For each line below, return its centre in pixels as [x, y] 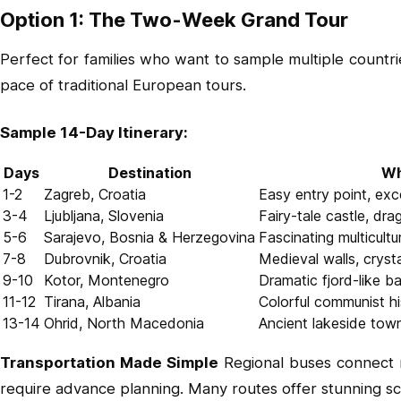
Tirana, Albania [92, 302]
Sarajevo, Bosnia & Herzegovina [149, 237]
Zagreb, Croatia [95, 194]
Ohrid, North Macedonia [124, 323]
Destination [149, 173]
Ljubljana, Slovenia [104, 216]
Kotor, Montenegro [107, 280]
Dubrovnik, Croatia [105, 259]
